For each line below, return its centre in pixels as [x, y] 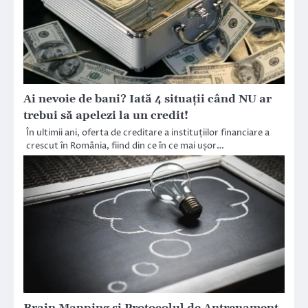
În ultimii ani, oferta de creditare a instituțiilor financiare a [148, 133]
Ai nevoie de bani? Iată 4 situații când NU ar [147, 99]
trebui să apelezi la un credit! [106, 116]
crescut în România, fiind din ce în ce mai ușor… [125, 146]
